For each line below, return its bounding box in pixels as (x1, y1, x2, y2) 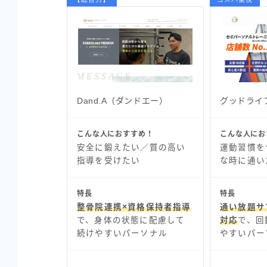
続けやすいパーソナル (77, 228, 167, 238)
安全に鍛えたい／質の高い (77, 142, 186, 152)
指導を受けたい (77, 156, 141, 165)
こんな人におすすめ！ (77, 129, 154, 138)
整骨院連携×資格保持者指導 (77, 202, 191, 212)
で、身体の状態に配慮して (77, 215, 185, 225)
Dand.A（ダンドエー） (77, 95, 168, 105)
